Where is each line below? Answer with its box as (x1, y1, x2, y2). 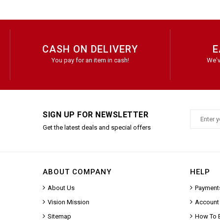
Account (195, 198, 219, 206)
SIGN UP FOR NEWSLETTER (43, 110, 148, 119)
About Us (48, 184, 75, 192)
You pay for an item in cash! (51, 56, 129, 64)
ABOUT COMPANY (43, 167, 111, 176)
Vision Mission (48, 198, 89, 206)
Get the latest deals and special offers (43, 123, 151, 131)
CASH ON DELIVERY (42, 43, 138, 55)
